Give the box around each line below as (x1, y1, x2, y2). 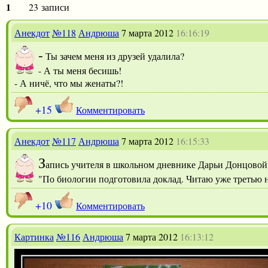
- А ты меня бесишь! (38, 63, 121, 77)
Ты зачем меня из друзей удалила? (43, 49, 187, 62)
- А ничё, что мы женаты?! (14, 76, 123, 89)
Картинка (14, 230, 54, 243)
